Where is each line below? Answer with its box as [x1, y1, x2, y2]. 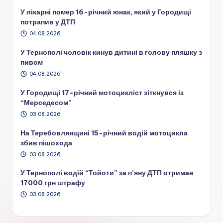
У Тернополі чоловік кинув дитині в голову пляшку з [20, 48, 202, 57]
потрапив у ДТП [20, 17, 75, 27]
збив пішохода [20, 138, 72, 147]
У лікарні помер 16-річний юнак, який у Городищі [20, 7, 191, 17]
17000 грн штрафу [20, 178, 85, 188]
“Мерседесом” [20, 98, 72, 107]
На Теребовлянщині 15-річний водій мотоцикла [20, 128, 188, 137]
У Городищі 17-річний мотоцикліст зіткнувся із [20, 88, 184, 97]
